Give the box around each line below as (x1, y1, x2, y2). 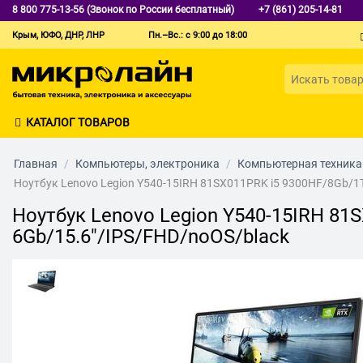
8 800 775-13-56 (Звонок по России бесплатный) (12, 4, 234, 15)
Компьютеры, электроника (75, 156, 220, 170)
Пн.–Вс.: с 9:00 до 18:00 (148, 30, 247, 41)
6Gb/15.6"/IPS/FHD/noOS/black (12, 224, 289, 248)
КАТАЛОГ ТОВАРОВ (26, 115, 130, 129)
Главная (14, 156, 58, 170)
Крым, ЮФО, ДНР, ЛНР (12, 30, 105, 41)
